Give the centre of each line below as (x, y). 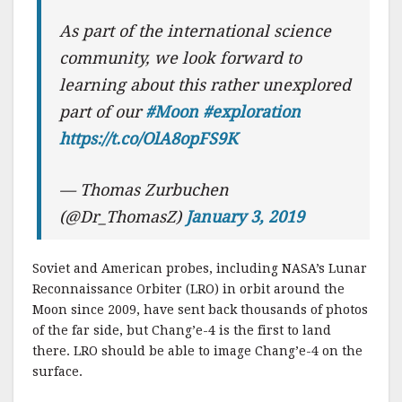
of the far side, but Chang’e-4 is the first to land (182, 331)
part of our (103, 112)
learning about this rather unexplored (205, 85)
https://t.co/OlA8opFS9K (149, 139)
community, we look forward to (181, 58)
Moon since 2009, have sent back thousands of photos (200, 310)
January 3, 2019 (245, 217)
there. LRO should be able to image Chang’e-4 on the (197, 351)
